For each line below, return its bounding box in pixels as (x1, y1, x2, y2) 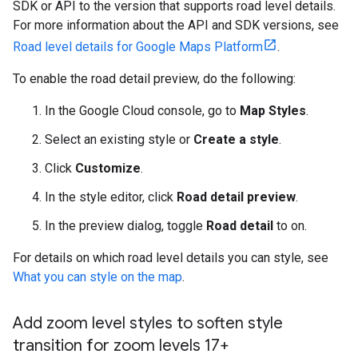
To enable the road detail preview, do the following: (13, 71, 296, 87)
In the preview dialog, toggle (45, 218, 206, 234)
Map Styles (240, 103, 306, 119)
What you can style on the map (13, 269, 182, 285)
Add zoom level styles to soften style (13, 313, 283, 334)
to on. (273, 218, 307, 234)
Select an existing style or (45, 132, 193, 148)
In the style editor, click (45, 189, 177, 205)
